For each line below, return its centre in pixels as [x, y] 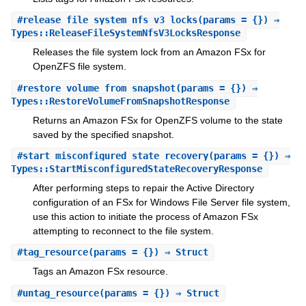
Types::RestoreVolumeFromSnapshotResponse [120, 101]
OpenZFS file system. [79, 67]
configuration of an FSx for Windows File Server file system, [161, 202]
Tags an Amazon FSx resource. [100, 272]
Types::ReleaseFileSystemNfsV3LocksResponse [125, 33]
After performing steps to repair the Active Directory [143, 187]
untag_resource [60, 293]
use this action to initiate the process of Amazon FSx [145, 216]
